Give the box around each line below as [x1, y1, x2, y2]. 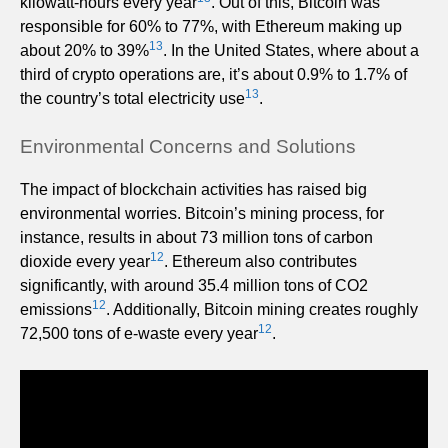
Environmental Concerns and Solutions [20, 135, 356, 157]
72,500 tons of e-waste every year [20, 324, 258, 342]
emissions [20, 300, 92, 318]
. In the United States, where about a [163, 41, 419, 59]
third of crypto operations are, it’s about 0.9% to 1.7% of [20, 65, 407, 83]
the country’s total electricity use [20, 89, 245, 107]
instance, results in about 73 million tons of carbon [20, 228, 373, 246]
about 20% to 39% [20, 41, 149, 59]
